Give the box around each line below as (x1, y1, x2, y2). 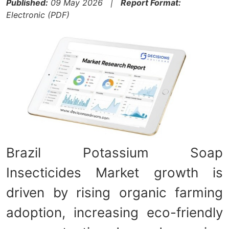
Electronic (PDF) (6, 10, 70, 20)
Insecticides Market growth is (6, 164, 223, 180)
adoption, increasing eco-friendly (6, 204, 223, 220)
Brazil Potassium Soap (6, 144, 223, 161)
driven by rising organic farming (6, 184, 223, 200)
